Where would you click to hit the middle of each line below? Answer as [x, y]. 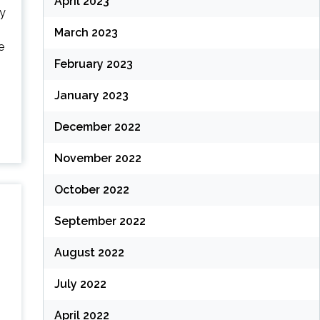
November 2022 [97, 159]
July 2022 [80, 284]
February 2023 [93, 64]
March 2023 [86, 33]
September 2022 [100, 221]
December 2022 [97, 127]
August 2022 [89, 253]
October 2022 [91, 190]
